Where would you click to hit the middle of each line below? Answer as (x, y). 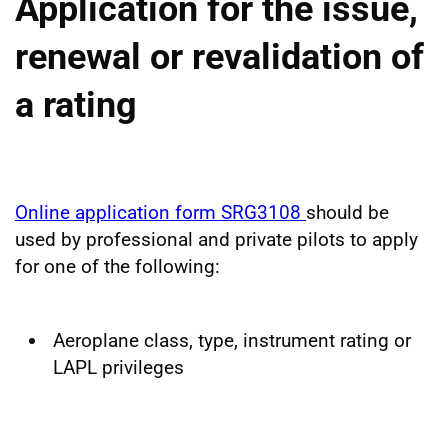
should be (347, 212)
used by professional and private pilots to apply (216, 239)
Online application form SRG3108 (160, 212)
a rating (76, 104)
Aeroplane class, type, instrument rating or (232, 340)
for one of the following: (117, 266)
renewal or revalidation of (219, 56)
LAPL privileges (118, 367)
